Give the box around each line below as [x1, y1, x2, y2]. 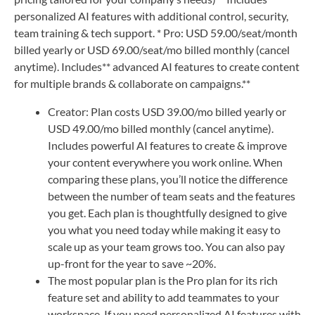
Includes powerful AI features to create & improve [48, 138, 287, 152]
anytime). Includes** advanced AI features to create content [14, 59, 300, 73]
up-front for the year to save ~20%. [48, 256, 216, 270]
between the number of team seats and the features [48, 188, 295, 202]
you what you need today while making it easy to [48, 222, 281, 236]
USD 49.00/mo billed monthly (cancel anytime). [48, 121, 274, 135]
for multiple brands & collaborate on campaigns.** [14, 76, 250, 90]
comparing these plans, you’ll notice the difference [48, 172, 288, 186]
